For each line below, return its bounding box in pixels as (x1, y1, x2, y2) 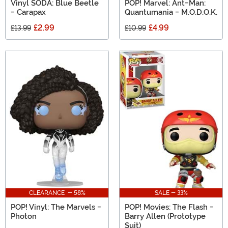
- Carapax (11, 8, 46, 17)
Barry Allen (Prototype (125, 212, 206, 221)
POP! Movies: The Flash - (125, 203, 214, 212)
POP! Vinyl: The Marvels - (11, 203, 101, 212)
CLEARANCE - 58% (28, 189, 85, 196)
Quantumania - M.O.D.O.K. (125, 8, 217, 17)
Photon (11, 212, 37, 221)
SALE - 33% (154, 189, 188, 196)
